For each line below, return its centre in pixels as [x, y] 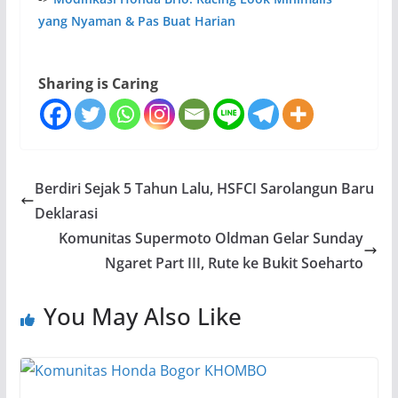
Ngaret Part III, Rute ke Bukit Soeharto [235, 263]
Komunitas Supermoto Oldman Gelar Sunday [211, 238]
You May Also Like [142, 316]
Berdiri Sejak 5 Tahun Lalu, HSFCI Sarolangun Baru [204, 188]
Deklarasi [66, 213]
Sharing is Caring [98, 83]
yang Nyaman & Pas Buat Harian [136, 21]
